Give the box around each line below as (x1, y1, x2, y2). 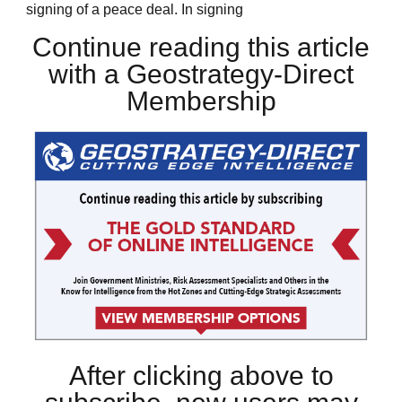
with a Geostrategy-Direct (48, 58, 354, 89)
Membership (126, 85, 276, 116)
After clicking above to (68, 361, 334, 391)
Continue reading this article (32, 31, 370, 62)
